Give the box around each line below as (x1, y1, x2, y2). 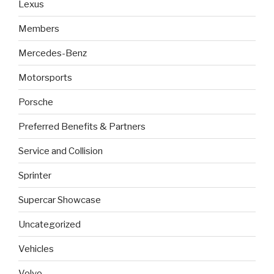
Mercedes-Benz (18, 47, 87, 59)
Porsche (18, 96, 53, 108)
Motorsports (18, 72, 72, 83)
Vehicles (18, 243, 54, 254)
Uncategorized (18, 218, 81, 230)
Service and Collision (18, 145, 103, 157)
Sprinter (18, 169, 51, 181)
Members (18, 23, 59, 34)
